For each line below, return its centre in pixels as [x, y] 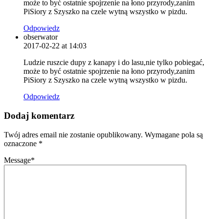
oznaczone [21, 143]
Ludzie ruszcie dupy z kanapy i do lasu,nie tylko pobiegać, [114, 63]
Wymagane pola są [174, 134]
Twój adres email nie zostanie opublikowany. [73, 134]
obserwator [41, 37]
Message [17, 160]
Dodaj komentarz [39, 116]
